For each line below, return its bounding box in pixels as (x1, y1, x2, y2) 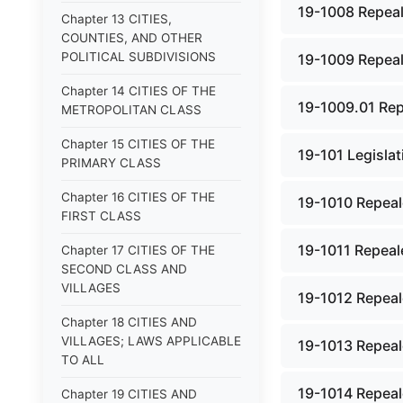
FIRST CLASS (61, 209, 141, 223)
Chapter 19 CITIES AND (61, 387, 197, 401)
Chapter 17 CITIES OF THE (61, 243, 215, 257)
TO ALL (61, 353, 104, 367)
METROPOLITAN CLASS (61, 103, 201, 117)
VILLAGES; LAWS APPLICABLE (61, 334, 241, 348)
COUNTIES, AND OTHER (61, 31, 202, 45)
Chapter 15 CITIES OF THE (61, 137, 215, 151)
